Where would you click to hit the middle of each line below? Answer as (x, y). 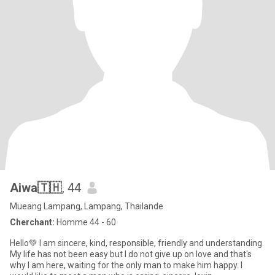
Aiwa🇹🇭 (36, 188)
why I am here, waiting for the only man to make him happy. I (126, 265)
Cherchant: (32, 222)
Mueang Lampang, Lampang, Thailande (87, 206)
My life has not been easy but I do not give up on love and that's (131, 254)
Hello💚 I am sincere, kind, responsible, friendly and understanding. (137, 243)
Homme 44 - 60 (85, 222)
